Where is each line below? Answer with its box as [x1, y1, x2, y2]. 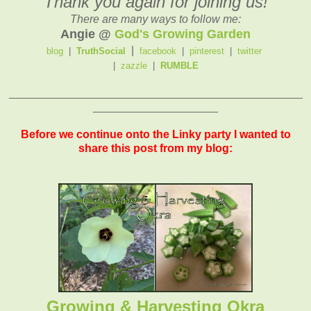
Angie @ [60, 26, 115, 41]
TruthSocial [76, 45, 128, 56]
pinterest [190, 45, 227, 56]
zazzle [120, 60, 147, 71]
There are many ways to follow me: [70, 12, 241, 25]
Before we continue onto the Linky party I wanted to [20, 128, 291, 140]
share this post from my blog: [78, 142, 233, 154]
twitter [237, 45, 262, 56]
